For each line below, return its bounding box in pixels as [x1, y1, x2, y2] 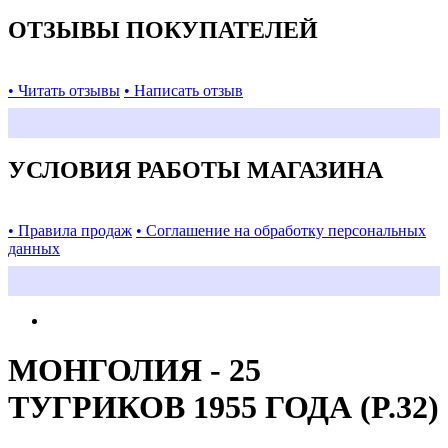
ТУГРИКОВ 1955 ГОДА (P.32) [8, 388, 439, 425]
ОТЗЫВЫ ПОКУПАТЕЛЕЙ [8, 16, 318, 43]
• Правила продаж [8, 222, 132, 240]
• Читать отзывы [8, 81, 120, 99]
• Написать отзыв [124, 81, 243, 99]
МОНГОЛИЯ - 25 [8, 351, 261, 388]
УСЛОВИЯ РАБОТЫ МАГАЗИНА [8, 157, 383, 184]
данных [8, 240, 60, 258]
